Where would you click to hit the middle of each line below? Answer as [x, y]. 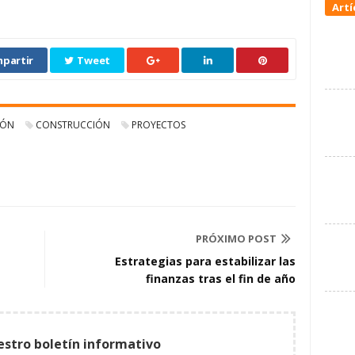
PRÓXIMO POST [236, 239]
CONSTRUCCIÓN [73, 125]
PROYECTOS [158, 125]
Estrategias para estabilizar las [205, 261]
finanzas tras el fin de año [221, 279]
